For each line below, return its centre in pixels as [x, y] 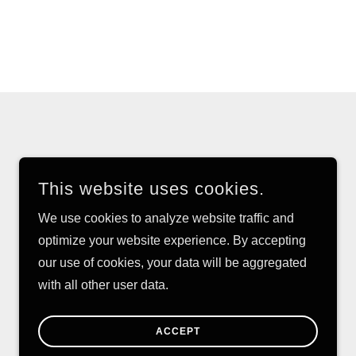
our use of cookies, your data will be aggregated [172, 263]
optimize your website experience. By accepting [172, 240]
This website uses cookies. [151, 189]
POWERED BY [228, 309]
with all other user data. [103, 285]
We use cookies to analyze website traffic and [166, 218]
